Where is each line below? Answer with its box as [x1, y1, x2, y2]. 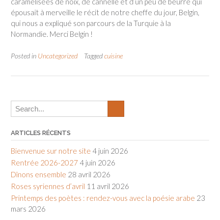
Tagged [84, 51, 104, 60]
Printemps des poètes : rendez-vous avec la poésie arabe [11, 193, 195, 202]
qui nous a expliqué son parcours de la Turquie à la [11, 19, 171, 28]
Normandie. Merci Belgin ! [11, 29, 93, 39]
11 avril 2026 [86, 181, 129, 191]
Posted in [11, 51, 38, 60]
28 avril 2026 [68, 169, 110, 179]
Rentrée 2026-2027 [11, 158, 78, 167]
